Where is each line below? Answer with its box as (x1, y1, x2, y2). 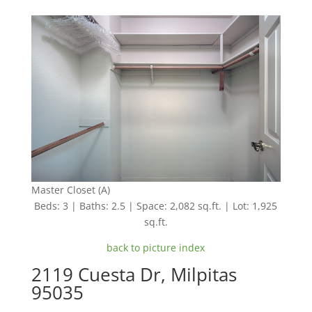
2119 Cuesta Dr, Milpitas (31, 261, 237, 287)
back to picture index (107, 240, 205, 254)
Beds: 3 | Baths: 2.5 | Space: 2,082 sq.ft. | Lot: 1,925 (34, 198, 278, 212)
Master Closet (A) (31, 182, 110, 196)
